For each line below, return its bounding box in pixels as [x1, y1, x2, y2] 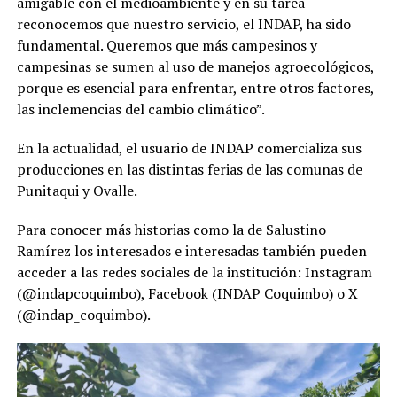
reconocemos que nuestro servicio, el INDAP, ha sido [16, 13, 351, 34]
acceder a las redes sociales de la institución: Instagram [16, 261, 372, 282]
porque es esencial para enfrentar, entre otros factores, [16, 77, 374, 97]
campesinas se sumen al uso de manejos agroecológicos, [16, 56, 374, 76]
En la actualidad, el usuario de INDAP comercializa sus [16, 137, 362, 158]
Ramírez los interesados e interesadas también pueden [16, 240, 367, 261]
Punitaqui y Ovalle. [16, 180, 137, 200]
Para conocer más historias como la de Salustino [16, 219, 326, 239]
